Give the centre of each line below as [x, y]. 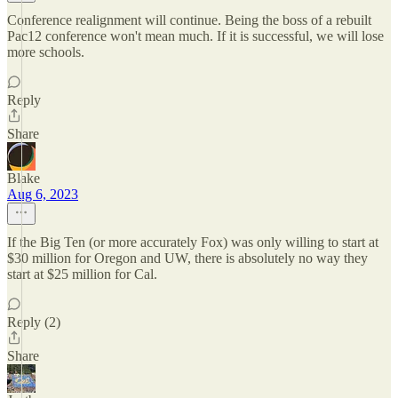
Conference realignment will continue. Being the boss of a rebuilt [189, 20]
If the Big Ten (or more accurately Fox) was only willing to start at [193, 242]
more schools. [46, 52]
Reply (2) [34, 322]
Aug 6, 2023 [43, 194]
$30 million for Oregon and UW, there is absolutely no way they [187, 258]
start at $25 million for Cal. [82, 274]
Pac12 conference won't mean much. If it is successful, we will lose [195, 36]
